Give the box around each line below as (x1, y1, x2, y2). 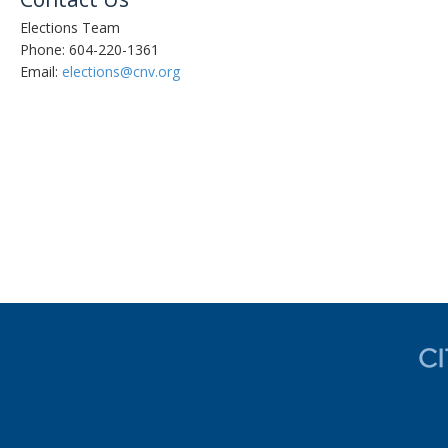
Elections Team (20, 17, 120, 37)
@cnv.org (120, 61, 180, 81)
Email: (20, 61, 62, 81)
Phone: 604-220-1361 (20, 39, 159, 59)
